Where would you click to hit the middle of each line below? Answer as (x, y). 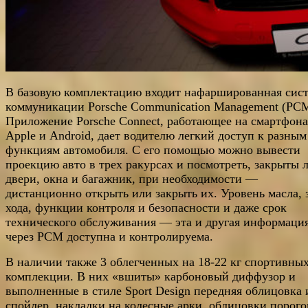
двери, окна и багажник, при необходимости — (132, 179)
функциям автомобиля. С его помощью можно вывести (153, 150)
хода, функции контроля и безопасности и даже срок (146, 208)
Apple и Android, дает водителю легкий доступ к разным (156, 136)
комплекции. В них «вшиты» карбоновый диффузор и (151, 277)
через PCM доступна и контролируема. (109, 237)
